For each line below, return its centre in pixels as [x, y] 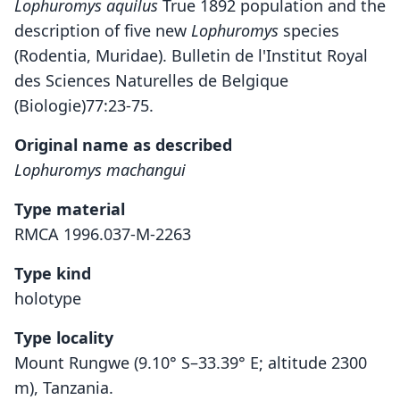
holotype [48, 298]
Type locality [64, 337]
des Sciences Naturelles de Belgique [151, 80]
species [309, 30]
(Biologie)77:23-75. [84, 105]
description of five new [103, 30]
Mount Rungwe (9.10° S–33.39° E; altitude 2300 [191, 362]
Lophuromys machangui [100, 170]
